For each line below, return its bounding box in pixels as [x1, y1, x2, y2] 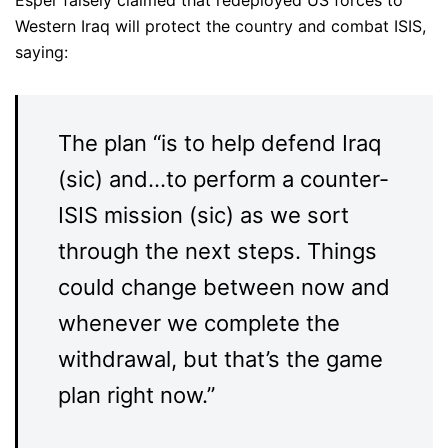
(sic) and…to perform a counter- [58, 166, 389, 192]
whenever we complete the [58, 310, 340, 336]
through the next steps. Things [58, 238, 377, 264]
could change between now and [58, 274, 390, 300]
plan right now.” [58, 382, 215, 408]
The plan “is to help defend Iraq [58, 130, 381, 156]
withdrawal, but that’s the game [58, 346, 383, 372]
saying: [15, 42, 68, 62]
